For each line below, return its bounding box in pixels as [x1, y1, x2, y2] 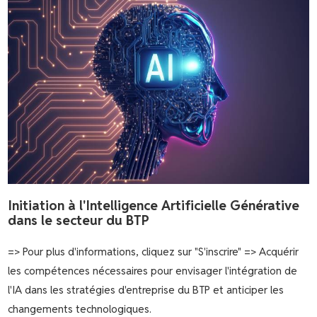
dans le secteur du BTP [8, 211, 150, 229]
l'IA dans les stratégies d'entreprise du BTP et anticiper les [8, 282, 284, 296]
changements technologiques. [8, 301, 152, 316]
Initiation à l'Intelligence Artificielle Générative [8, 196, 300, 214]
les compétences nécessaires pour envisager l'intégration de [8, 263, 298, 277]
